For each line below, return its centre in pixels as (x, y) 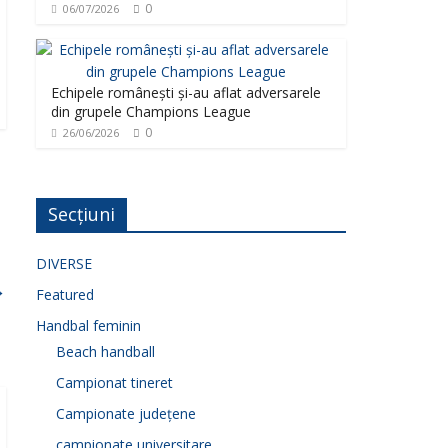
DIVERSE (64, 263)
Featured (65, 294)
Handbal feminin (88, 325)
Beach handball (105, 351)
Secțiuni (81, 214)
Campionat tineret (114, 382)
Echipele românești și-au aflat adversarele (186, 92)
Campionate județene (126, 413)
